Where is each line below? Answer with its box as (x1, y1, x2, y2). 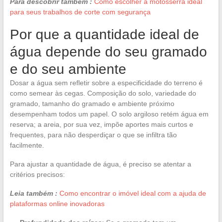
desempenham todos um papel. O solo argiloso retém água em (9, 110, 209, 118)
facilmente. (9, 141, 44, 149)
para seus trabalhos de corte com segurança (9, 7, 151, 16)
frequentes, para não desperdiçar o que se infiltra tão (9, 130, 177, 139)
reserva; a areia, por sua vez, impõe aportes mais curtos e (9, 120, 193, 128)
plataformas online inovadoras (9, 199, 105, 208)
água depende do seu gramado (9, 44, 207, 59)
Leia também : (9, 189, 57, 197)
